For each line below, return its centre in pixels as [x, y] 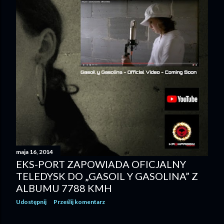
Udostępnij [31, 202]
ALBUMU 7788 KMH [64, 188]
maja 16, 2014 [34, 152]
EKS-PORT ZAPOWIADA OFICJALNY [101, 164]
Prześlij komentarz [79, 202]
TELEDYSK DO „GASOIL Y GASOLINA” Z [107, 176]
